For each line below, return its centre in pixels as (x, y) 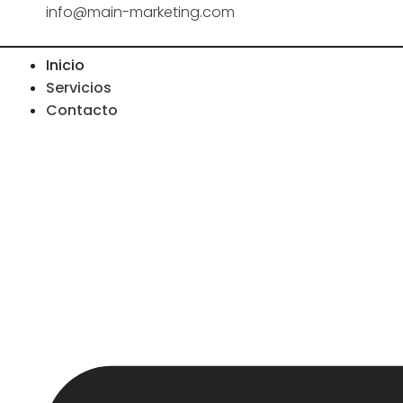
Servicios (79, 88)
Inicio (65, 66)
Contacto (82, 111)
